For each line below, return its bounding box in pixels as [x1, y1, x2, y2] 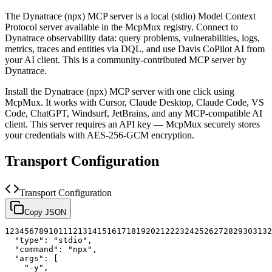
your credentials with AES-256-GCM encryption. [5, 129, 194, 140]
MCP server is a [85, 10, 151, 21]
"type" [15, 235, 44, 245]
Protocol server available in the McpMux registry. [5, 21, 194, 32]
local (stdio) [151, 10, 195, 21]
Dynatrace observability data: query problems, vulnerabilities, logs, [5, 32, 260, 43]
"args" [15, 253, 44, 263]
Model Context [195, 10, 256, 21]
